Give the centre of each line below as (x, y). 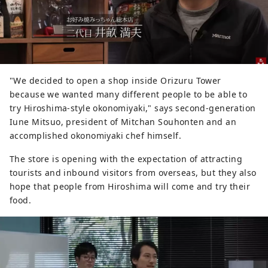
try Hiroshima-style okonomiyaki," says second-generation (133, 108)
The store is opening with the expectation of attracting (126, 159)
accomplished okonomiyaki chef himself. (95, 136)
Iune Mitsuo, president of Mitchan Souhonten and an (123, 122)
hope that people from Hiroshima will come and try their (130, 187)
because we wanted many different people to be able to (129, 95)
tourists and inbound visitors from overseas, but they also (133, 173)
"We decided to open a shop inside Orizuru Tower (115, 81)
